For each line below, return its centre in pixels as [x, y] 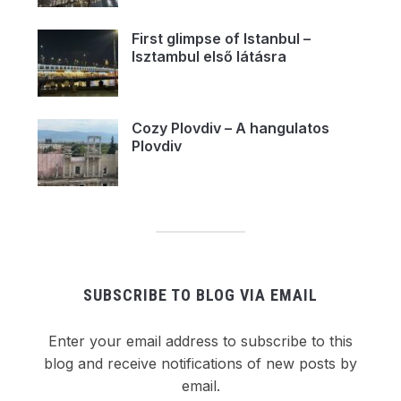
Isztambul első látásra [209, 56]
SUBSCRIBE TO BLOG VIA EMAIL [200, 294]
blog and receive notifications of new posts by [200, 363]
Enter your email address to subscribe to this [200, 341]
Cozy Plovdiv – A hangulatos [230, 128]
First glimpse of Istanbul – [221, 38]
